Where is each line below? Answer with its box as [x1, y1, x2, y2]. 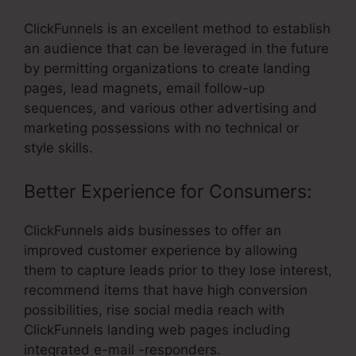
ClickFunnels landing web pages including [24, 322, 290, 339]
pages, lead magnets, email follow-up [24, 79, 265, 96]
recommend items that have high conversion [24, 282, 308, 299]
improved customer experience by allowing [24, 242, 297, 259]
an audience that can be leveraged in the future [24, 40, 329, 56]
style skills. [24, 139, 93, 156]
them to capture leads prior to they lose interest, [24, 262, 332, 279]
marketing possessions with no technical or [24, 119, 299, 136]
